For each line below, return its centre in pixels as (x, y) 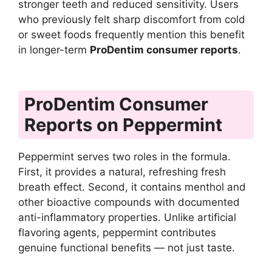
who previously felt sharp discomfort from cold (132, 19)
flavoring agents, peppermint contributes (117, 233)
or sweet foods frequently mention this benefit (131, 34)
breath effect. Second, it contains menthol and (132, 187)
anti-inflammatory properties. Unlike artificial (127, 218)
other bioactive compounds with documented (129, 202)
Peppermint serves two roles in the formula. (124, 157)
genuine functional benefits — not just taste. (127, 248)
